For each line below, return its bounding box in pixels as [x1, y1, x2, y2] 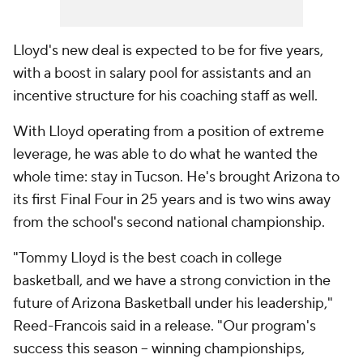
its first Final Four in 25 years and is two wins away [13, 190, 331, 210]
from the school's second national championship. [13, 213, 328, 233]
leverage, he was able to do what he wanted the [13, 145, 318, 164]
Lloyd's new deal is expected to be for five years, [13, 41, 323, 61]
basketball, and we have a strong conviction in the [13, 271, 331, 291]
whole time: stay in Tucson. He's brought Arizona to [13, 168, 340, 187]
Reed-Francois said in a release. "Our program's [13, 317, 316, 336]
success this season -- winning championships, [13, 340, 305, 359]
